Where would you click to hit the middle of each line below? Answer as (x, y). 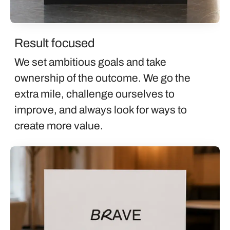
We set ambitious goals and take (90, 62)
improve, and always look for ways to (101, 110)
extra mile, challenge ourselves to (94, 94)
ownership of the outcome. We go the (102, 78)
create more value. (59, 126)
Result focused (55, 43)
